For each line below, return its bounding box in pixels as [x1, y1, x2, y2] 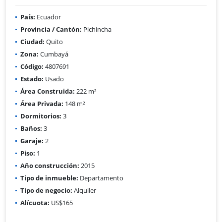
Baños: [20, 123, 42, 133]
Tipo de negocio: [20, 185, 72, 195]
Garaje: [20, 136, 44, 145]
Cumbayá [39, 49, 68, 58]
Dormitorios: [20, 111, 61, 120]
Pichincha [82, 24, 111, 34]
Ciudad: [20, 37, 45, 46]
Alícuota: [20, 198, 50, 207]
